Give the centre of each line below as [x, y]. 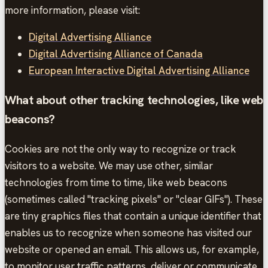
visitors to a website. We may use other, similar [109, 166]
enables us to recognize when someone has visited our [128, 233]
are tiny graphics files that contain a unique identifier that [133, 216]
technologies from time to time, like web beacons [116, 183]
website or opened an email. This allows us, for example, [132, 250]
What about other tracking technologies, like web [134, 100]
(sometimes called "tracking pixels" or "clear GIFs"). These [134, 200]
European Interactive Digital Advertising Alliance [139, 70]
